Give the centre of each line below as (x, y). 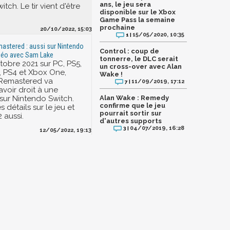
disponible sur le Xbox (138, 12)
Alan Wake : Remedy (134, 98)
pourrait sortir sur (131, 113)
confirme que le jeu (132, 105)
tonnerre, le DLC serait (139, 59)
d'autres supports (131, 121)
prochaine (117, 27)
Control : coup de (129, 51)
